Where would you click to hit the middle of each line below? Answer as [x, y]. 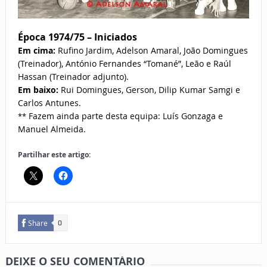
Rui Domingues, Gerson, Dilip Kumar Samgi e [150, 90]
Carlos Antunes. [49, 103]
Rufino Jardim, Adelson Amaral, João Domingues [153, 51]
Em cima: [38, 51]
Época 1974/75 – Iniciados [77, 37]
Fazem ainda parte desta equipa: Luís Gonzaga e [124, 116]
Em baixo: [39, 90]
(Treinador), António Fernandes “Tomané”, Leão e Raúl [124, 64]
